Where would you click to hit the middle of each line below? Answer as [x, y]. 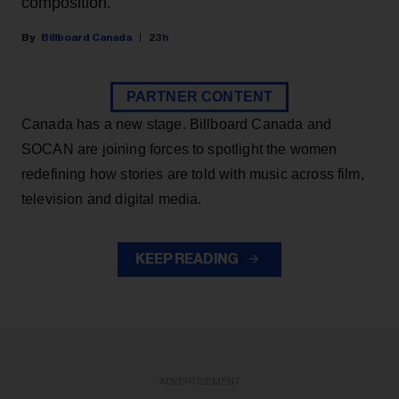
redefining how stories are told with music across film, [193, 175]
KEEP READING [188, 260]
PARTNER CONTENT [199, 97]
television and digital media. [112, 199]
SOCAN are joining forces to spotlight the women [179, 150]
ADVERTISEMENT [199, 382]
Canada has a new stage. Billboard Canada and [177, 125]
